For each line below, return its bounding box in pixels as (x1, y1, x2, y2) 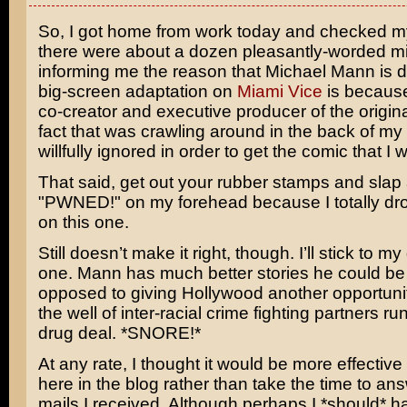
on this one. (37, 213, 129, 232)
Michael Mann (264, 62, 375, 81)
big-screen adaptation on (37, 82, 237, 101)
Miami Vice (236, 82, 323, 101)
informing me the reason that (37, 62, 265, 81)
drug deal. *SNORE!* (37, 323, 201, 342)
